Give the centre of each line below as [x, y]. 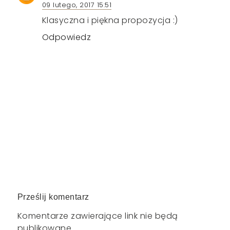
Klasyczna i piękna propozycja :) [110, 21]
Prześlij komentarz [53, 197]
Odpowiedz [66, 37]
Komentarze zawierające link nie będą [98, 216]
